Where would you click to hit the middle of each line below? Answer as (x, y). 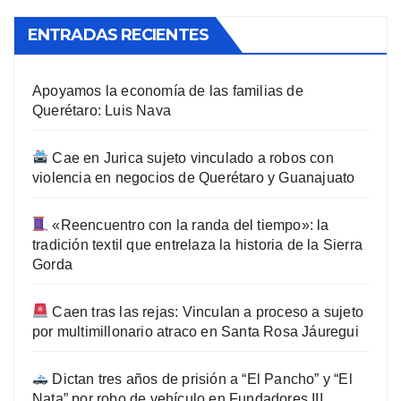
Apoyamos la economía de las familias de (168, 90)
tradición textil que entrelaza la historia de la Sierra (198, 244)
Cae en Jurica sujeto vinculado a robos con (191, 158)
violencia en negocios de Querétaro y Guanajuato (194, 177)
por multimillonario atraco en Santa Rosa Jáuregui (196, 331)
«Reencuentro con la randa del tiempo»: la (189, 225)
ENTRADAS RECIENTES (118, 34)
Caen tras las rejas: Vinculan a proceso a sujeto (206, 311)
